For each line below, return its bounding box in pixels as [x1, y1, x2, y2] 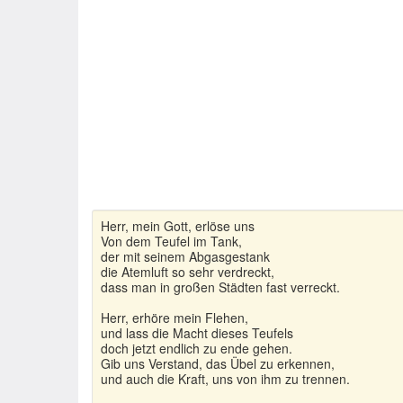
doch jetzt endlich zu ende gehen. [101, 339, 292, 357]
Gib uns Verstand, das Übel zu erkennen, [101, 354, 335, 372]
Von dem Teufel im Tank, [101, 232, 242, 250]
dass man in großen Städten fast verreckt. [101, 278, 340, 296]
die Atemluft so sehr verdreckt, [101, 263, 274, 281]
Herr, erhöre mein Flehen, [101, 309, 248, 327]
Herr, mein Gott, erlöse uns [101, 217, 255, 235]
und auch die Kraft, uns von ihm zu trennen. [101, 370, 350, 388]
